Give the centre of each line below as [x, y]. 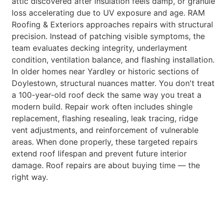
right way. [30, 177]
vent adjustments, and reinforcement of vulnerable [105, 130]
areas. [24, 142]
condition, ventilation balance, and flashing [92, 59]
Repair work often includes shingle [129, 106]
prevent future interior [146, 153]
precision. [31, 36]
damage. [29, 165]
